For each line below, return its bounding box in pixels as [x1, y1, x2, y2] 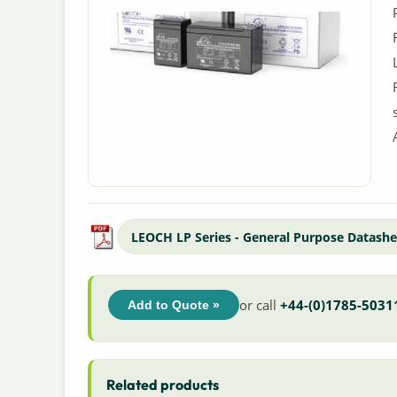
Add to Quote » [127, 297, 220, 312]
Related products [106, 375, 220, 393]
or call [238, 295, 280, 314]
